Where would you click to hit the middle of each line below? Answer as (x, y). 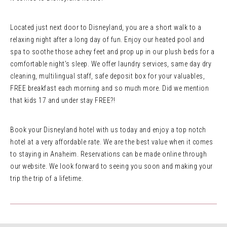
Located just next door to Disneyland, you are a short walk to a (106, 27)
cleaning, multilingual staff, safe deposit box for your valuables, (107, 76)
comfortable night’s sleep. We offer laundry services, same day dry (111, 64)
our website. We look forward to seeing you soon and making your (111, 166)
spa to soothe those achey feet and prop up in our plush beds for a (112, 52)
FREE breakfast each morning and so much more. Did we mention (109, 88)
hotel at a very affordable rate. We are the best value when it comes (111, 142)
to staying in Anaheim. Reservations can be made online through (108, 154)
